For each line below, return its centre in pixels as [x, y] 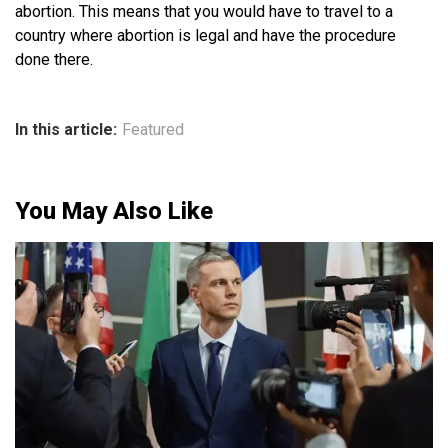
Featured [153, 129]
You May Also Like [114, 210]
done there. [54, 59]
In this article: [66, 129]
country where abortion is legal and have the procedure [205, 35]
